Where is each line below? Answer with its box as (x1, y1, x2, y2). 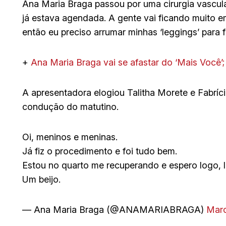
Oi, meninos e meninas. (22, 132, 118, 143)
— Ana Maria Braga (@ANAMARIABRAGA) (22, 204, 206, 215)
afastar (130, 57, 161, 68)
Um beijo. (22, 174, 61, 185)
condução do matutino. (22, 101, 119, 112)
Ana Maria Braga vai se (31, 57, 130, 68)
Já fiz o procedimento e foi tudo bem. (22, 146, 177, 157)
